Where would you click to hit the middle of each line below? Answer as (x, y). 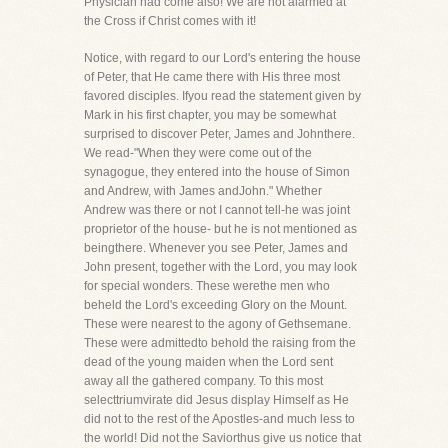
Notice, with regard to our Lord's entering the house (222, 58)
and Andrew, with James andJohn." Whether (203, 191)
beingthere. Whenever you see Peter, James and (216, 248)
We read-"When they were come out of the (198, 153)
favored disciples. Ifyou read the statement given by (222, 96)
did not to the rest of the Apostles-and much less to (219, 419)
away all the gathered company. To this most (203, 381)
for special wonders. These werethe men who (207, 286)
